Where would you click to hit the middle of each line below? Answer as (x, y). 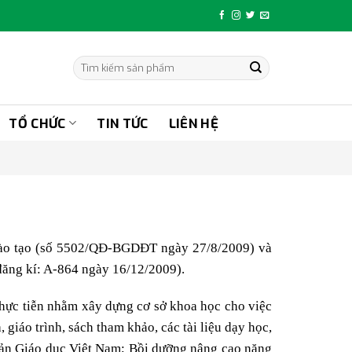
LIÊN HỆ (193, 123)
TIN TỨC (123, 123)
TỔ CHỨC (37, 123)
